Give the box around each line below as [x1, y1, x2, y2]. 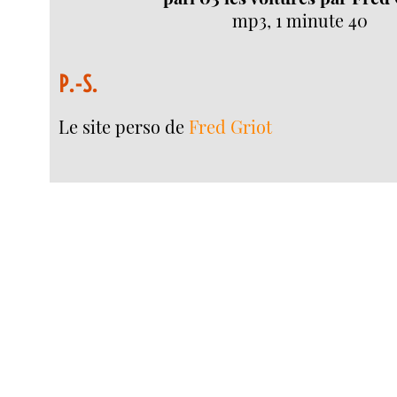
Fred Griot [189, 114, 273, 139]
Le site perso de [58, 114, 190, 139]
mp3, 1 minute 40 [231, 9, 368, 33]
